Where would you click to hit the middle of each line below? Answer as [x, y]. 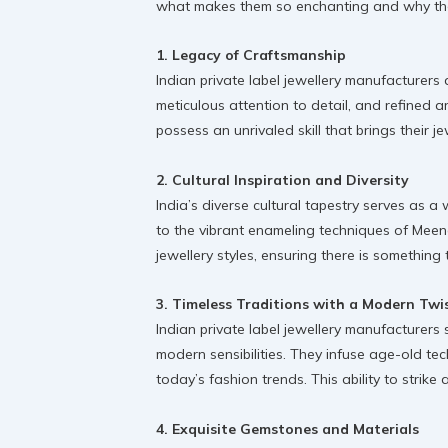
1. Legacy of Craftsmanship [251, 55]
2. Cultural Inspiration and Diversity [282, 179]
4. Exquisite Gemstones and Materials [287, 428]
